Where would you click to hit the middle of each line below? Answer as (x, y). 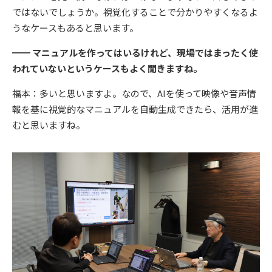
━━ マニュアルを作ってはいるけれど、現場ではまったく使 (135, 53)
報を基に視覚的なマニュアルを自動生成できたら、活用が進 (135, 109)
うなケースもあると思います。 (75, 28)
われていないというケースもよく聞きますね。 (107, 69)
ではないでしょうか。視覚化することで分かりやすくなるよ (135, 12)
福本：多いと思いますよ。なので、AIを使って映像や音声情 (134, 93)
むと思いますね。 (49, 125)
